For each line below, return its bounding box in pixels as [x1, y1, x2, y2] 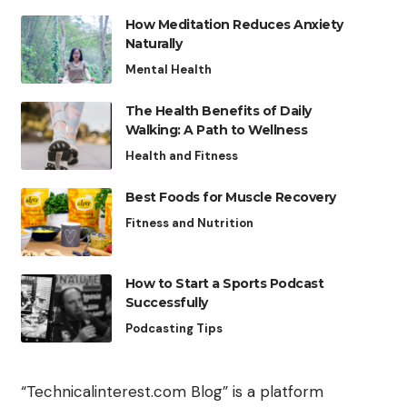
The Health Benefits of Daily [124, 103, 312, 120]
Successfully [124, 294, 208, 312]
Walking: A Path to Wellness [124, 122, 308, 139]
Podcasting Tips [124, 321, 223, 337]
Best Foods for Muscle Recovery [124, 189, 336, 206]
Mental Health [124, 62, 212, 78]
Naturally [124, 35, 183, 53]
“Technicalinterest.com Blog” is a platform [20, 382, 323, 402]
